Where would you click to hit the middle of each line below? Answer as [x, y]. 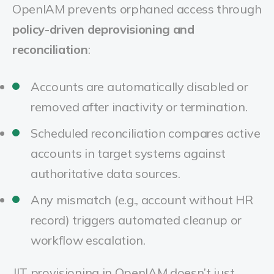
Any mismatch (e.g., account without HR [142, 200]
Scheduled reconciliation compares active [146, 133]
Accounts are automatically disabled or [139, 87]
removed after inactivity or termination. [139, 107]
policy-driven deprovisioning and [103, 29]
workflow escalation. [88, 240]
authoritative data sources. [106, 173]
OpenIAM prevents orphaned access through [137, 9]
